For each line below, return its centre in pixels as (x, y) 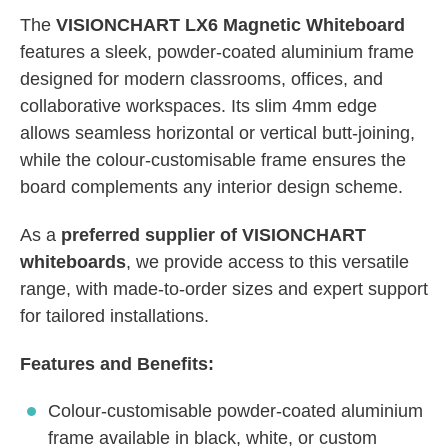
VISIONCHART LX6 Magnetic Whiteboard (230, 25)
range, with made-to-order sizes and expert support (224, 288)
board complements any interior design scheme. (211, 187)
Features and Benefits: (117, 363)
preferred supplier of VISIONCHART (213, 234)
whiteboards (73, 261)
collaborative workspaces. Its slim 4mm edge (198, 106)
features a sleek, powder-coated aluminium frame (217, 52)
